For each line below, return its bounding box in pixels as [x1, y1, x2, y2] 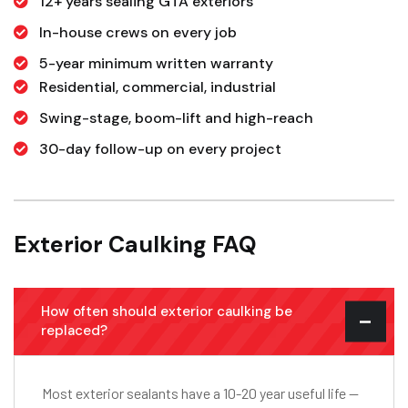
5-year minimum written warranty [39, 54, 273, 74]
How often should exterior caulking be [41, 302, 292, 321]
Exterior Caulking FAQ [14, 229, 257, 260]
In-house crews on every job [39, 23, 237, 43]
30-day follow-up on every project [39, 139, 281, 159]
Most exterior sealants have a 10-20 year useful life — [42, 384, 359, 403]
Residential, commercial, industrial [39, 77, 276, 97]
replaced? [41, 321, 107, 341]
